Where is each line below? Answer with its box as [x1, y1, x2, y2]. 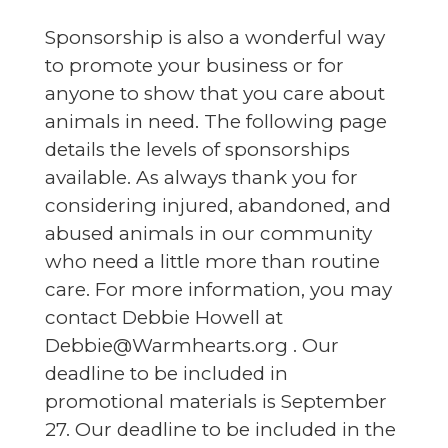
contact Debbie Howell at [44, 305, 283, 329]
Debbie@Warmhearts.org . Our [44, 333, 339, 357]
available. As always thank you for [44, 165, 358, 189]
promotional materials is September [44, 389, 387, 413]
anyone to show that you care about [44, 81, 385, 105]
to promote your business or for [44, 53, 344, 77]
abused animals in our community [44, 221, 372, 245]
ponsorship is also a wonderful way [55, 25, 385, 49]
